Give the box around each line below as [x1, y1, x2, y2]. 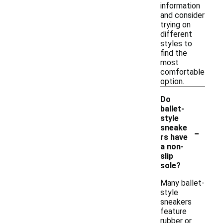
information [160, 1, 200, 10]
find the [160, 48, 187, 58]
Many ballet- [160, 178, 205, 188]
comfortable [160, 67, 205, 77]
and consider [160, 10, 205, 20]
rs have [160, 132, 188, 142]
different [160, 29, 192, 39]
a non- [160, 142, 184, 151]
